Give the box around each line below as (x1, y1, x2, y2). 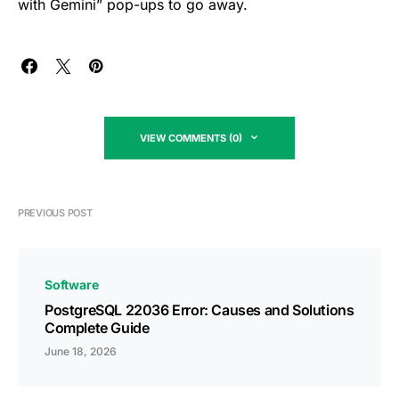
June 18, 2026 (45, 345, 117, 358)
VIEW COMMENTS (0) (140, 132, 242, 144)
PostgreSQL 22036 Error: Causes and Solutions (45, 301, 354, 319)
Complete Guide (45, 319, 150, 337)
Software (45, 277, 99, 292)
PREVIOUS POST (18, 207, 93, 219)
